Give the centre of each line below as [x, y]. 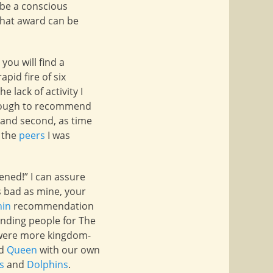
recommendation [52, 206]
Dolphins [48, 264]
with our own [69, 250]
